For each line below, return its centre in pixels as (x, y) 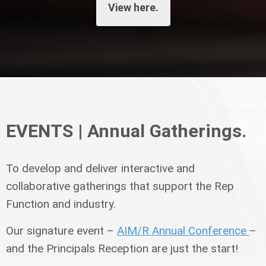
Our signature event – (61, 231)
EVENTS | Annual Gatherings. (126, 131)
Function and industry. (61, 204)
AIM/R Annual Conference (183, 231)
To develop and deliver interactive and (100, 168)
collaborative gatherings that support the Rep (120, 186)
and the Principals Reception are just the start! (122, 249)
